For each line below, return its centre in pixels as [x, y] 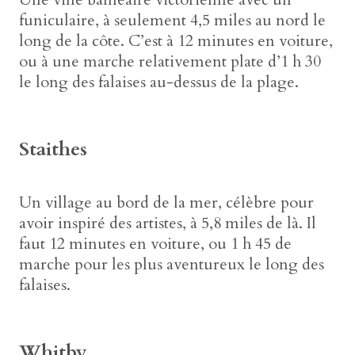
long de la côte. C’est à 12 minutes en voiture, [176, 40]
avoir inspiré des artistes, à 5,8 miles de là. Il [168, 223]
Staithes [53, 149]
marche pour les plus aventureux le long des [172, 265]
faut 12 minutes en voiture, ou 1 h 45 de [155, 244]
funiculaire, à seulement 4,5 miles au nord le [172, 20]
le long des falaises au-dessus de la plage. [159, 82]
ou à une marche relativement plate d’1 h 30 [170, 61]
